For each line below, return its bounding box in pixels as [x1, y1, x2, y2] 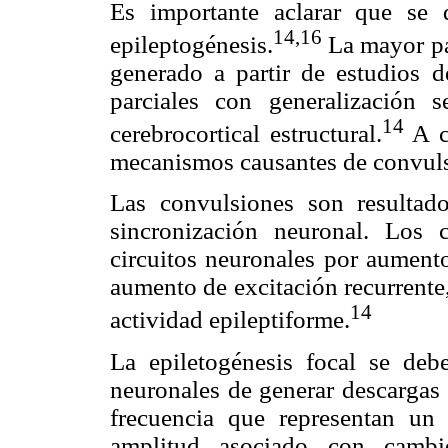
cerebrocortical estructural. [110, 120, 382, 147]
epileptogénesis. [110, 30, 273, 58]
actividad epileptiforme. [110, 306, 350, 334]
